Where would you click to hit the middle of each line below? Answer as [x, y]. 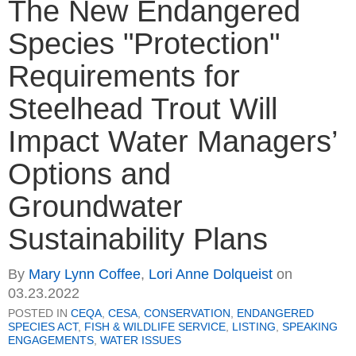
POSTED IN [39, 313]
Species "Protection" [144, 44]
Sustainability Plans [138, 240]
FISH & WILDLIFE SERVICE [155, 327]
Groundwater [95, 207]
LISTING [254, 327]
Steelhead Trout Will [143, 109]
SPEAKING [310, 327]
